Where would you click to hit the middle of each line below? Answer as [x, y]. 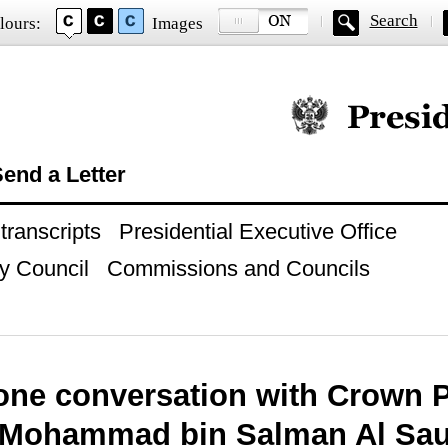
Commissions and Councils [238, 268]
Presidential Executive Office [257, 231]
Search [393, 20]
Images [177, 23]
